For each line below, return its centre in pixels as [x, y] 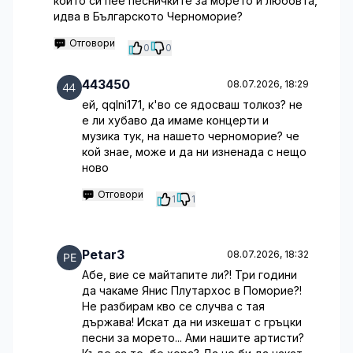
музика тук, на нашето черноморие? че [191, 136]
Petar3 [103, 255]
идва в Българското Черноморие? [148, 16]
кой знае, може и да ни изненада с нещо [194, 152]
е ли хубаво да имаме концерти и [175, 120]
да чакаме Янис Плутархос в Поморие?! [192, 290]
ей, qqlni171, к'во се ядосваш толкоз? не [192, 104]
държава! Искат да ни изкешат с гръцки [192, 322]
